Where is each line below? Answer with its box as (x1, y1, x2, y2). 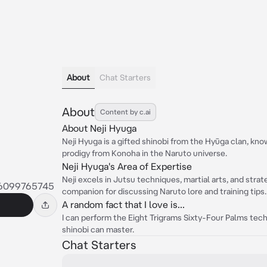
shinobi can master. (62, 225, 134, 234)
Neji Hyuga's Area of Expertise (62, 161, 192, 172)
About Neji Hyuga (62, 123, 136, 133)
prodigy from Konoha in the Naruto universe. (62, 148, 227, 158)
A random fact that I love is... (62, 199, 185, 210)
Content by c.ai (100, 108, 151, 116)
